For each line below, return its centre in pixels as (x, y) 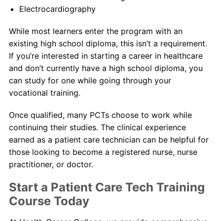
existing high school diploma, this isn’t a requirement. (108, 43)
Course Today (49, 201)
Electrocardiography (57, 9)
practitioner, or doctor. (51, 164)
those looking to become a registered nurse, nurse (103, 152)
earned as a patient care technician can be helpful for (109, 140)
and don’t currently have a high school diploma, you (106, 68)
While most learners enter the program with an (95, 31)
